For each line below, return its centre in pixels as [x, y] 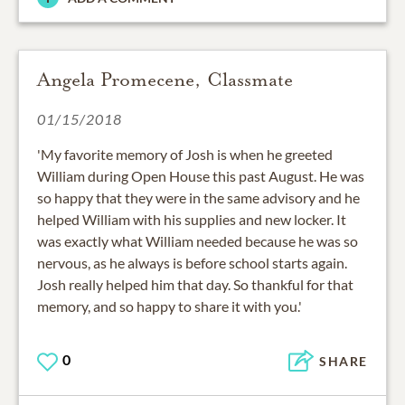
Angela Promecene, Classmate [165, 79]
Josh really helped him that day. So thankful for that [195, 284]
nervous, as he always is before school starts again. [192, 262]
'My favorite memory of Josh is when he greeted [185, 154]
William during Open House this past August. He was [201, 175]
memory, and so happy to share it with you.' [170, 306]
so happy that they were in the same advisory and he [198, 197]
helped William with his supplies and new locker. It [192, 219]
